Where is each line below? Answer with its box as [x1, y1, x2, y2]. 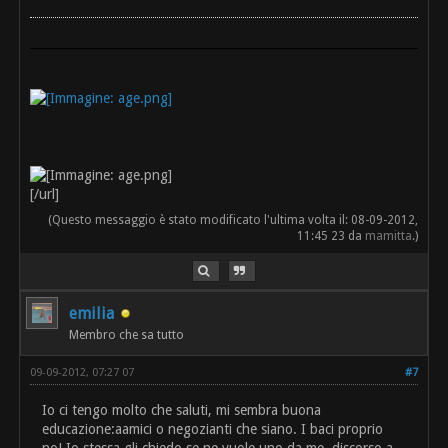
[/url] [30, 185, 60, 202]
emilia [69, 303, 115, 323]
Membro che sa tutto [69, 327, 185, 342]
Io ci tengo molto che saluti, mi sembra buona [42, 401, 322, 418]
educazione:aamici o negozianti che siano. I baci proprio [42, 420, 384, 437]
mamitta [364, 228, 412, 243]
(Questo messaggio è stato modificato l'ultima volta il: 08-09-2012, [47, 212, 418, 227]
